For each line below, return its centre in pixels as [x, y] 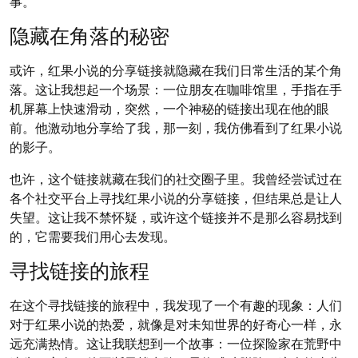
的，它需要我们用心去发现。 [93, 236]
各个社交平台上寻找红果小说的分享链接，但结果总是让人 [176, 197]
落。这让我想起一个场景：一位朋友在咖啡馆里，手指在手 [176, 89]
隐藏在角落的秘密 [89, 35]
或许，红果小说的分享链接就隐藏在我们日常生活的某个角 [176, 70]
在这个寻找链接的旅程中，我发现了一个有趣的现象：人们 [176, 304]
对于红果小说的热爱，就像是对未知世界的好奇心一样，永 [176, 324]
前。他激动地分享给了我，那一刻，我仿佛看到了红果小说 [176, 127]
